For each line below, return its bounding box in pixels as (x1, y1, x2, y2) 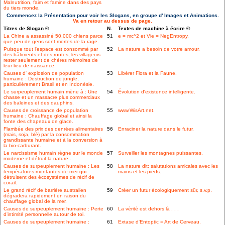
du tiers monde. (4, 5, 40, 11)
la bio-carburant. (4, 143, 41, 149)
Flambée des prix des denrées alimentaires (4, 126, 103, 132)
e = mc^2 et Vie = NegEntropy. (118, 33, 189, 39)
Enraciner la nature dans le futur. (118, 126, 194, 132)
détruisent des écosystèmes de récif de (4, 174, 94, 180)
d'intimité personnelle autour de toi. (4, 211, 85, 217)
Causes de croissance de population (4, 107, 88, 114)
